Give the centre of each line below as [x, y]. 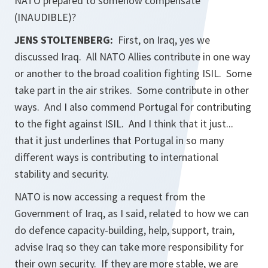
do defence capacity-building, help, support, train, [124, 230]
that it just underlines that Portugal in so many [119, 140]
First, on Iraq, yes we [162, 40]
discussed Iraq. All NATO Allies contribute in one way [132, 57]
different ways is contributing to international [116, 157]
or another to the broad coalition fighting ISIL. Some [133, 73]
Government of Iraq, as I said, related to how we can [132, 213]
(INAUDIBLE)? [45, 17]
